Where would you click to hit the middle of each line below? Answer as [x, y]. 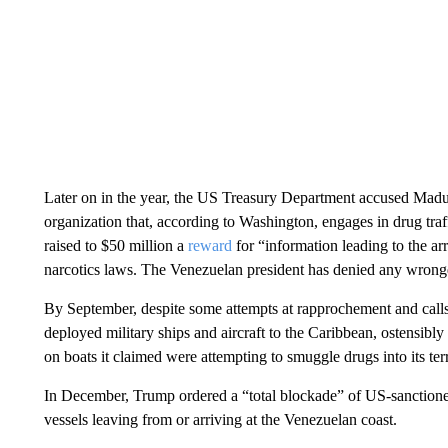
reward [209, 245]
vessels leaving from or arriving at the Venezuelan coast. [220, 419]
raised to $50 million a [115, 245]
